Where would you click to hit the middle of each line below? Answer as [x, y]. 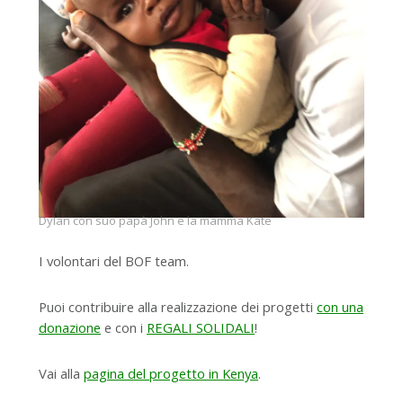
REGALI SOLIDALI [201, 327]
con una [340, 306]
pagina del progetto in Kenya [171, 373]
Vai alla [61, 373]
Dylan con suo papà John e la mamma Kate [155, 220]
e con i [124, 327]
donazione [70, 327]
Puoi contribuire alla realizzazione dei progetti [178, 306]
